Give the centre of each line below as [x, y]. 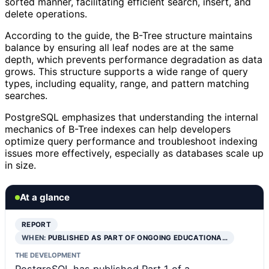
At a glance [45, 198]
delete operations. [46, 14]
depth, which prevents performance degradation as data [134, 60]
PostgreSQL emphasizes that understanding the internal [131, 117]
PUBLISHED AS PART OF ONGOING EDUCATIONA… [138, 238]
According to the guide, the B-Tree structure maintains [128, 36]
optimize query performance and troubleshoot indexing [131, 141]
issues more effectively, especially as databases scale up [134, 153]
